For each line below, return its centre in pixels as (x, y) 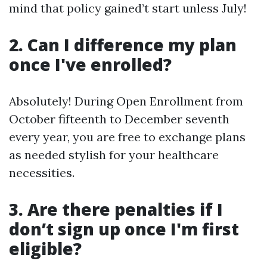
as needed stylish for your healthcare (114, 155)
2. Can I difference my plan (123, 45)
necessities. (42, 173)
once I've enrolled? (90, 64)
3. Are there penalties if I (116, 209)
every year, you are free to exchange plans (127, 137)
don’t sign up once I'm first (124, 229)
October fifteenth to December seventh (119, 119)
